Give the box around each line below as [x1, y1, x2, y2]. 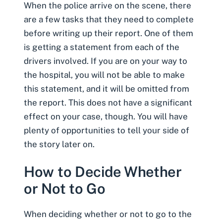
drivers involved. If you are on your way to [24, 55, 187, 66]
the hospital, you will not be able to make [24, 69, 185, 80]
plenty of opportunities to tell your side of [24, 125, 189, 135]
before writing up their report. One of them [24, 28, 193, 38]
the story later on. [24, 139, 95, 149]
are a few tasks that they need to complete [24, 14, 194, 24]
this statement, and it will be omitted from [24, 83, 189, 94]
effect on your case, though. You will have [24, 111, 188, 121]
